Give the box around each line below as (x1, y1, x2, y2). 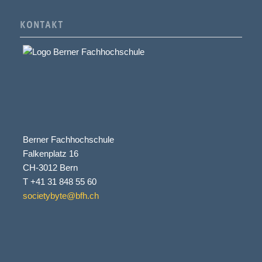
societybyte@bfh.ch (22, 191, 99, 201)
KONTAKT (19, 20, 64, 31)
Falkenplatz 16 (22, 149, 78, 159)
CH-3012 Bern (22, 163, 78, 173)
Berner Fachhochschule (22, 135, 114, 145)
